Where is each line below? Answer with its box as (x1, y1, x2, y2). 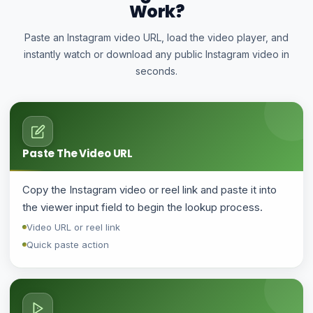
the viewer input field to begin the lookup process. (22, 201, 263, 214)
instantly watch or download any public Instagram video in (24, 48, 289, 60)
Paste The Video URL (22, 146, 133, 161)
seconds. (136, 65, 177, 77)
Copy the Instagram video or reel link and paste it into (22, 183, 277, 196)
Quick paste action (27, 239, 109, 250)
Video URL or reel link (27, 221, 120, 233)
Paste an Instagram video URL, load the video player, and (24, 31, 289, 43)
